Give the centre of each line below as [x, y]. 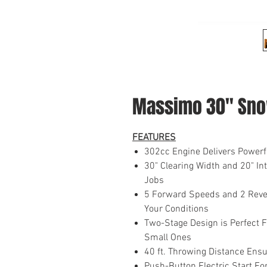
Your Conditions [176, 209]
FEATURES [154, 138]
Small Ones [168, 238]
